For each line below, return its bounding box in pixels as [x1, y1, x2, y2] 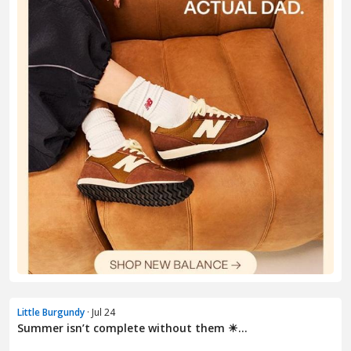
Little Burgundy [17, 306, 85, 320]
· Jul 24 [85, 306, 115, 320]
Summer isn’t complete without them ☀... [17, 320, 248, 336]
